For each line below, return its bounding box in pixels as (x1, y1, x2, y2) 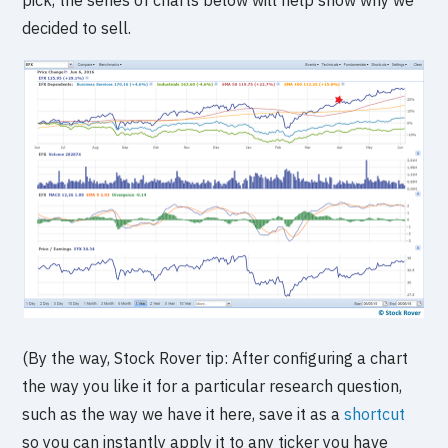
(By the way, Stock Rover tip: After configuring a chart (22, 348, 409, 369)
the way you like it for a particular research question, (22, 376, 403, 397)
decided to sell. (22, 17, 132, 38)
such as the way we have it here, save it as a (22, 404, 345, 425)
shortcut (344, 404, 406, 425)
